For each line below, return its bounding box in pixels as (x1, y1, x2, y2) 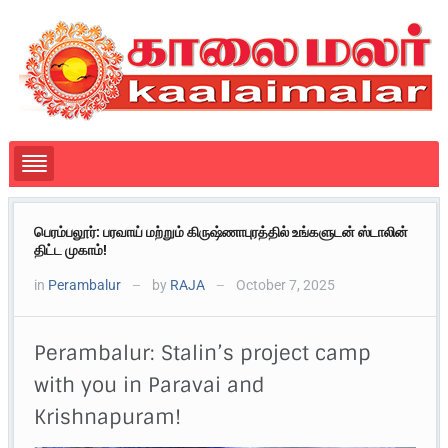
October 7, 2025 (233, 277, 336, 294)
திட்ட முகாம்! (34, 242, 108, 259)
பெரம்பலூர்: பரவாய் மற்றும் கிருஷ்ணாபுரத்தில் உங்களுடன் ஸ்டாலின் (34, 224, 409, 241)
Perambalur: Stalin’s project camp (34, 340, 372, 367)
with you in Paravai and (34, 372, 266, 399)
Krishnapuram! (34, 404, 182, 431)
